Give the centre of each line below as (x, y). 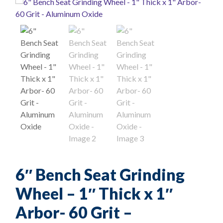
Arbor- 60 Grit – (74, 212)
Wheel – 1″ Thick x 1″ (94, 193)
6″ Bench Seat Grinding (100, 174)
